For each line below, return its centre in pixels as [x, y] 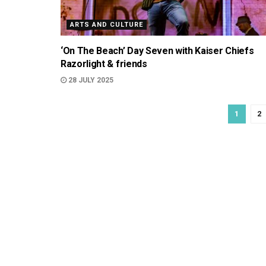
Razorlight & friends [104, 64]
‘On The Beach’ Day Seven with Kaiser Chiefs [157, 51]
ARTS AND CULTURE [107, 25]
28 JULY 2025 [90, 80]
